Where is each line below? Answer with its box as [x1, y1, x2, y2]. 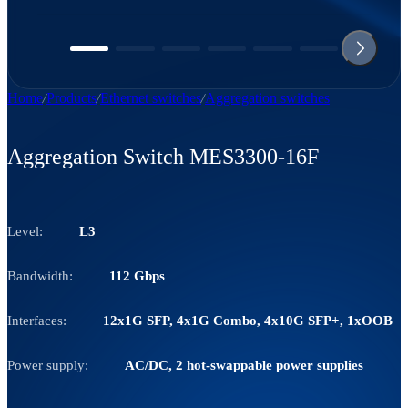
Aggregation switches [205, 90, 330, 106]
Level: [7, 223, 43, 239]
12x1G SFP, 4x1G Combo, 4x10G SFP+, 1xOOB [103, 312, 393, 328]
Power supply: [7, 357, 88, 372]
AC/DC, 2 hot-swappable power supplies [125, 357, 363, 372]
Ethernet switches [100, 90, 201, 106]
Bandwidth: [7, 268, 73, 283]
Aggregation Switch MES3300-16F [7, 144, 319, 168]
